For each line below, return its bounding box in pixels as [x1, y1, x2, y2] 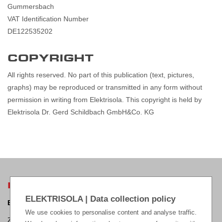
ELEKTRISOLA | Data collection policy [25, 194, 175, 204]
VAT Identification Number [7, 15, 89, 23]
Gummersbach [7, 2, 54, 10]
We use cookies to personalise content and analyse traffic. [25, 209, 197, 216]
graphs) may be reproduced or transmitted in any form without [7, 83, 202, 91]
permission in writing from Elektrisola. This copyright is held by [7, 96, 202, 104]
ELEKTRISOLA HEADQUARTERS [7, 180, 203, 191]
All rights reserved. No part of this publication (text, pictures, [7, 71, 194, 79]
